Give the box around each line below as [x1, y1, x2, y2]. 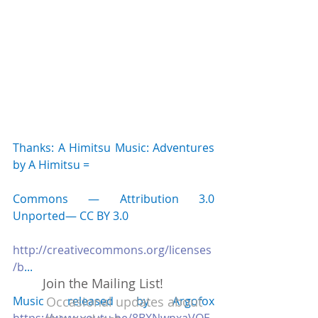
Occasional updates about [46, 293, 202, 311]
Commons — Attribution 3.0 [13, 191, 214, 207]
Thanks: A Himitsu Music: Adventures [13, 140, 214, 155]
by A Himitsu [13, 157, 83, 172]
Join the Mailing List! [43, 275, 163, 292]
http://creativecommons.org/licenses [13, 242, 212, 258]
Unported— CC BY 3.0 [13, 208, 131, 224]
